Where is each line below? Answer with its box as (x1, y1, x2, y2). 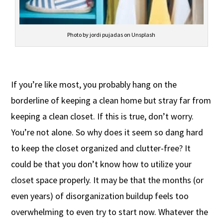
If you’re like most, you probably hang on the (11, 79, 177, 91)
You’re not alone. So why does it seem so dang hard (11, 126, 204, 138)
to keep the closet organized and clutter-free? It (11, 142, 191, 154)
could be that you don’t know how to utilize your (11, 158, 192, 170)
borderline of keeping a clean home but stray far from (11, 95, 212, 107)
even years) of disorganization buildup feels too (11, 190, 189, 202)
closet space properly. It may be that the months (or (11, 174, 204, 186)
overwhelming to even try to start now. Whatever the (11, 206, 209, 218)
